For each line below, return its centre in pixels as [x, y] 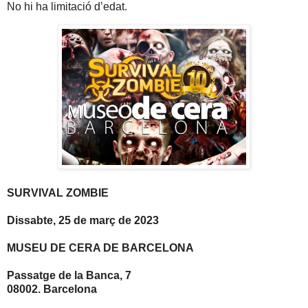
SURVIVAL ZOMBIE [58, 193]
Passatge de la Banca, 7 [69, 276]
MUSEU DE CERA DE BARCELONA [100, 248]
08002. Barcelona [52, 289]
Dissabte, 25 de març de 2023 [83, 221]
